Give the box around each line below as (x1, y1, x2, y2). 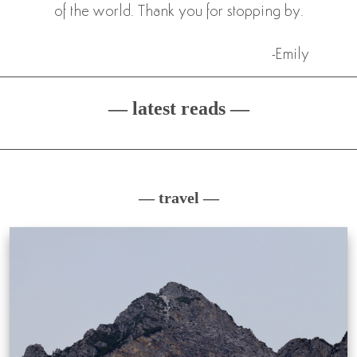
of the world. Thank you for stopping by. (53, 4, 304, 20)
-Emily (272, 47, 309, 63)
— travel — (138, 189, 219, 206)
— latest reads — (108, 98, 249, 119)
